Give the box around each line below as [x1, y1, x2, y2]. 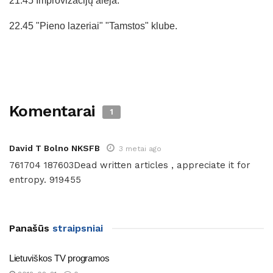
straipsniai [49, 222, 103, 234]
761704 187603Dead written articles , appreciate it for [9, 159, 250, 171]
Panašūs [9, 222, 49, 234]
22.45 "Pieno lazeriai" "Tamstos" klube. [9, 20, 177, 31]
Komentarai [9, 101, 100, 120]
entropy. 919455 [9, 174, 81, 185]
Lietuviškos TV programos [9, 252, 110, 263]
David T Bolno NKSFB [9, 143, 100, 153]
